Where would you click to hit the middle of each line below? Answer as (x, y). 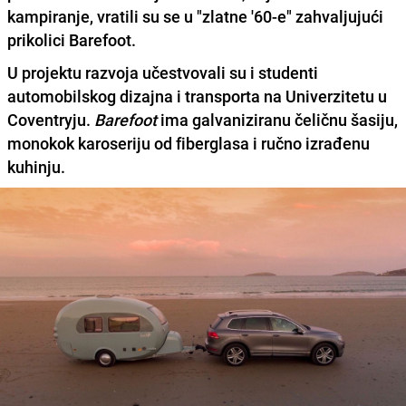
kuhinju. (38, 167)
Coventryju (47, 120)
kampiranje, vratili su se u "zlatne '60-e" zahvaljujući (195, 17)
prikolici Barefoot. (72, 40)
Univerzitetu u (336, 97)
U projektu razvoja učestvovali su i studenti (163, 73)
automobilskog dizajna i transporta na (146, 97)
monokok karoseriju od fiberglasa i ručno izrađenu (188, 144)
